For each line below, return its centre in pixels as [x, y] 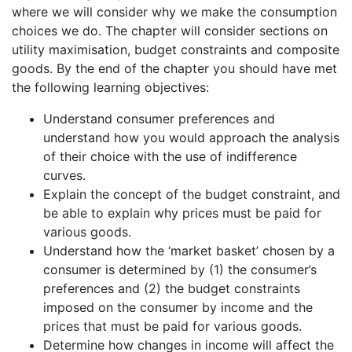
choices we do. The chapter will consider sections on [170, 30]
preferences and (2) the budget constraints [172, 288]
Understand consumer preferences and [159, 118]
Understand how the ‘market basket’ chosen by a [189, 250]
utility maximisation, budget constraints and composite [176, 49]
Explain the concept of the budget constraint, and [192, 194]
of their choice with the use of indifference [170, 156]
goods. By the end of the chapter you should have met [174, 68]
